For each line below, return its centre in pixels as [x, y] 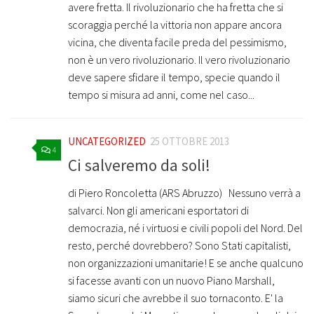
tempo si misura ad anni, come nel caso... [161, 95]
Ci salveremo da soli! [139, 165]
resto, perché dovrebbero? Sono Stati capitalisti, [179, 245]
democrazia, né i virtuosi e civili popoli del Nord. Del [185, 227]
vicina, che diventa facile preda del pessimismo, [177, 42]
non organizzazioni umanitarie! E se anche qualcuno [186, 262]
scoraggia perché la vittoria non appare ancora [175, 25]
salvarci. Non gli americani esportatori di [158, 210]
